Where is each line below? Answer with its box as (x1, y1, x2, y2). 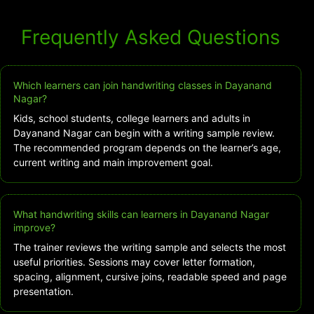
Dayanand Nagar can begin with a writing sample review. (13, 127, 275, 139)
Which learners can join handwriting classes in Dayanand (13, 79, 272, 92)
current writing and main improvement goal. (13, 156, 213, 169)
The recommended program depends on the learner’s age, (13, 142, 281, 154)
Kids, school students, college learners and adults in (13, 112, 250, 125)
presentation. (13, 285, 74, 298)
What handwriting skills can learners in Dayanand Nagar (13, 208, 269, 221)
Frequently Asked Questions (21, 25, 280, 50)
